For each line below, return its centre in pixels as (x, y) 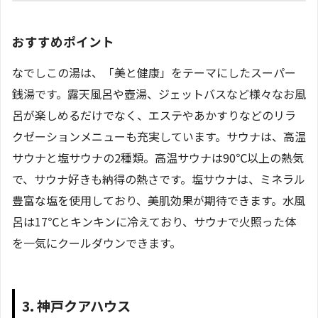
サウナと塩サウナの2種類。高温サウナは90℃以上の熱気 (158, 157)
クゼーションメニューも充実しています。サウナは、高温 (159, 136)
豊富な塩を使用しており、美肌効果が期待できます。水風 (159, 200)
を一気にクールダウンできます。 (97, 242)
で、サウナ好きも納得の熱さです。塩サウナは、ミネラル (159, 179)
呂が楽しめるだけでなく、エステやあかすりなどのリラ (154, 115)
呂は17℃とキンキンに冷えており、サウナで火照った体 (154, 221)
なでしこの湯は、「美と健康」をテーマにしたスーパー (154, 72)
